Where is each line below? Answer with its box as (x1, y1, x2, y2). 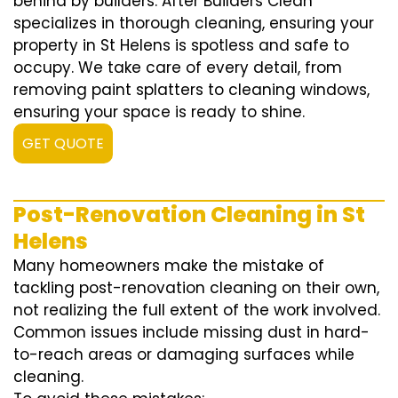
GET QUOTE (22, 133, 104, 155)
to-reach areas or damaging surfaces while (13, 344, 354, 366)
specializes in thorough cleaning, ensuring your (13, 12, 374, 35)
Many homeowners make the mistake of (13, 255, 324, 277)
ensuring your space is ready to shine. (13, 101, 305, 123)
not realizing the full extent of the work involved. (13, 299, 380, 322)
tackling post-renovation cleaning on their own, (13, 277, 379, 299)
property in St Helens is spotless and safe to (13, 35, 349, 57)
